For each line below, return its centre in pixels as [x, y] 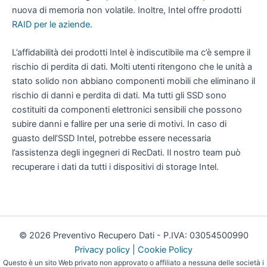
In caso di [207, 124]
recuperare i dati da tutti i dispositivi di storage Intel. [115, 167]
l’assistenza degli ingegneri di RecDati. [89, 153]
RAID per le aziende [51, 24]
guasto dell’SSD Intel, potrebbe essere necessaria [111, 139]
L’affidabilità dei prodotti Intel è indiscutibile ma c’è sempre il [131, 53]
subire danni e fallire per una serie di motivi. [100, 124]
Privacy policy [102, 250]
